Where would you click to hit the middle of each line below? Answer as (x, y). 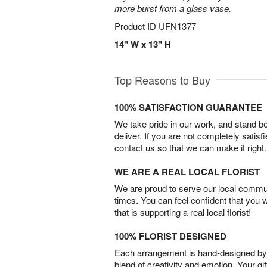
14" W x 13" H (143, 44)
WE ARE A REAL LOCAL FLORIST (187, 172)
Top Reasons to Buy (162, 80)
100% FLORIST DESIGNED (170, 236)
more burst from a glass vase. (173, 8)
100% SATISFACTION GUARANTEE (188, 107)
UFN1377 (177, 26)
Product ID (136, 26)
